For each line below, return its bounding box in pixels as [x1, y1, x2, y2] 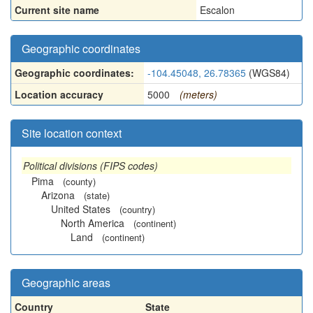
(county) [63, 175, 96, 188]
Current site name [15, 3, 99, 17]
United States [51, 202, 110, 216]
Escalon [200, 3, 235, 17]
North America [61, 216, 124, 230]
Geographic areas [22, 275, 110, 291]
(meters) [180, 87, 217, 101]
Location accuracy [15, 87, 103, 101]
